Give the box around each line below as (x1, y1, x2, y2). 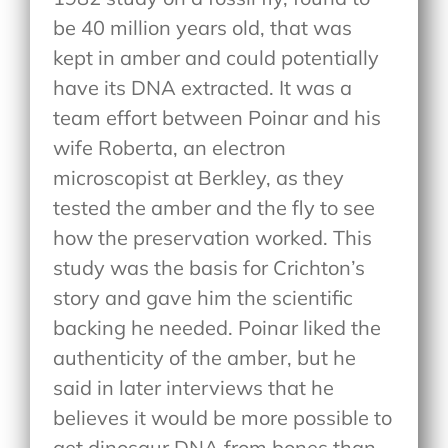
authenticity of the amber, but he (53, 344, 357, 370)
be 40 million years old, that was (53, 14, 353, 40)
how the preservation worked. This (53, 224, 373, 250)
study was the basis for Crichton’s (53, 254, 366, 280)
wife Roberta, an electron (53, 134, 287, 160)
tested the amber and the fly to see (53, 194, 376, 220)
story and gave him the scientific (53, 284, 354, 310)
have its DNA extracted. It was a (53, 74, 353, 100)
